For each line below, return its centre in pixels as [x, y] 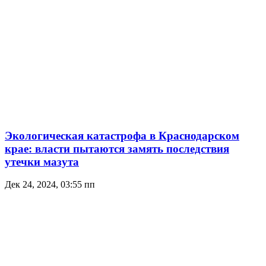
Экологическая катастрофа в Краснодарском [122, 135]
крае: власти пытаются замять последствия [117, 148]
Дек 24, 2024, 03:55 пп [50, 185]
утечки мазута [42, 161]
